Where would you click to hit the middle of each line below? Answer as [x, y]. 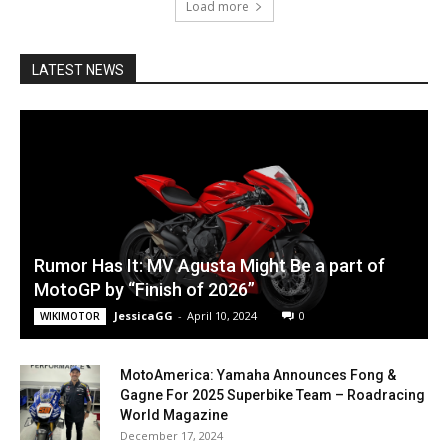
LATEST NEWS [78, 69]
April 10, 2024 [222, 316]
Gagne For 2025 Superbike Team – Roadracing [272, 395]
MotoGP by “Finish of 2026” [144, 290]
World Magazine [174, 415]
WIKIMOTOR [70, 316]
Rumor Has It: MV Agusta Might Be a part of [209, 266]
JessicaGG [143, 316]
